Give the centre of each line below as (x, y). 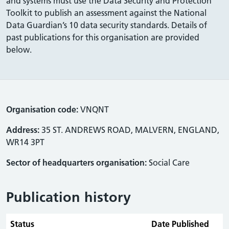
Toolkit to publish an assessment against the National (106, 13)
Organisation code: (42, 109)
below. (19, 50)
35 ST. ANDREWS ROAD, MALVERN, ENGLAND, (129, 130)
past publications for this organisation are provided (103, 37)
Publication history (68, 197)
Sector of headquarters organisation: (76, 163)
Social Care (168, 163)
